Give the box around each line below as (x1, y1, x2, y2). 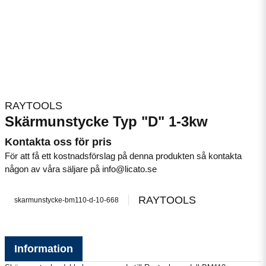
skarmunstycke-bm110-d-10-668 (14, 196, 119, 204)
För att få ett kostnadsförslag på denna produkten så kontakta (5, 151, 242, 161)
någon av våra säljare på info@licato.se (5, 164, 157, 174)
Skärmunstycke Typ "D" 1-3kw (5, 113, 208, 129)
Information (14, 243, 73, 255)
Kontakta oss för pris (5, 136, 112, 148)
